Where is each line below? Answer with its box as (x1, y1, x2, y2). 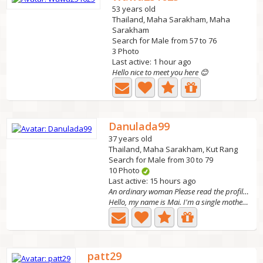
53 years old (112, 4, 156, 14)
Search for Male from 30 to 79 (109, 154, 214, 165)
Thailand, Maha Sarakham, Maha (112, 14, 231, 25)
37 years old (109, 133, 153, 144)
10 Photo (109, 165, 142, 176)
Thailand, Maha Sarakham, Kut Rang (109, 144, 238, 154)
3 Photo (112, 46, 140, 56)
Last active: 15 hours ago (109, 176, 197, 186)
